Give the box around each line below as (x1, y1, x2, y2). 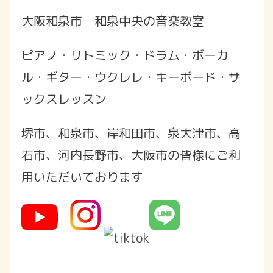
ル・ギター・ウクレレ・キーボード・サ (21, 68, 241, 85)
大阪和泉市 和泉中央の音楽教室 (21, 12, 204, 29)
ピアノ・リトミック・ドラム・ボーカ (21, 46, 229, 63)
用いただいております (21, 168, 143, 185)
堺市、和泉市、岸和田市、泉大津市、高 (21, 124, 241, 141)
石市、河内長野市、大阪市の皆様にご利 (21, 146, 241, 163)
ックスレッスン (21, 90, 107, 107)
